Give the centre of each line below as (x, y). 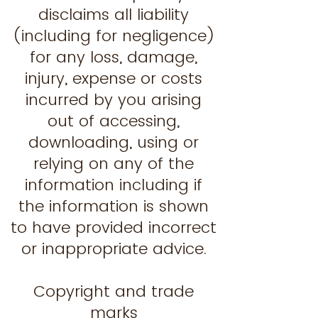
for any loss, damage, (114, 57)
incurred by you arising (114, 100)
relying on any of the (114, 164)
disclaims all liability (114, 15)
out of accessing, (114, 121)
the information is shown (114, 206)
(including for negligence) (114, 36)
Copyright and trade (114, 291)
